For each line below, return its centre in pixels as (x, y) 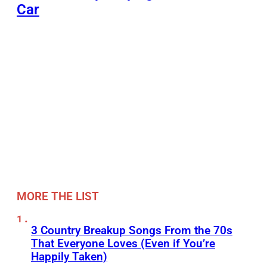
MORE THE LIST (58, 197)
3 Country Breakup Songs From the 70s (132, 231)
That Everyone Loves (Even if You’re (123, 244)
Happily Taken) (69, 257)
